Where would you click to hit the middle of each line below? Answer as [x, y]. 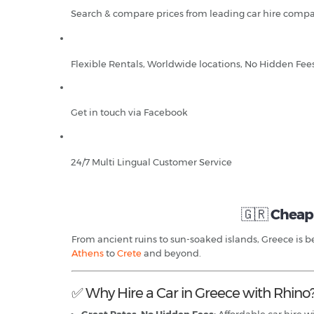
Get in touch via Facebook [129, 112]
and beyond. [171, 253]
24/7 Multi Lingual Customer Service [151, 162]
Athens [88, 253]
